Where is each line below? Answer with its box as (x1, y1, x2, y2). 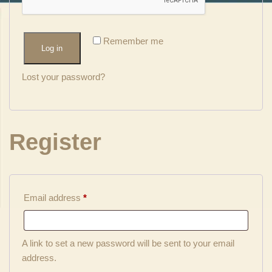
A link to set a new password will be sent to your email (22, 238, 234, 249)
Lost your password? (22, 71, 105, 82)
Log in (41, 43, 63, 53)
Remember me (103, 35, 164, 46)
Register (9, 129, 101, 155)
